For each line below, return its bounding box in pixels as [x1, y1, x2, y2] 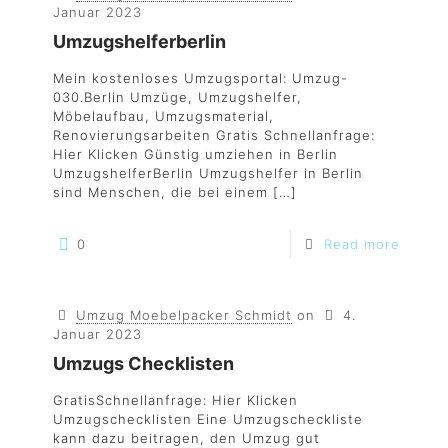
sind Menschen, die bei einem [53, 184, 268, 200]
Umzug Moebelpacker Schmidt [76, 307, 293, 323]
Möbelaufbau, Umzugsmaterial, [53, 108, 274, 124]
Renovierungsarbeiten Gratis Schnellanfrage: [53, 127, 375, 143]
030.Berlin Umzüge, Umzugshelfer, [53, 89, 302, 105]
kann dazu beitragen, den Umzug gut [53, 430, 320, 446]
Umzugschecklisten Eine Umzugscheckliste [53, 411, 363, 427]
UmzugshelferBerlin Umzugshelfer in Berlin [53, 165, 363, 181]
